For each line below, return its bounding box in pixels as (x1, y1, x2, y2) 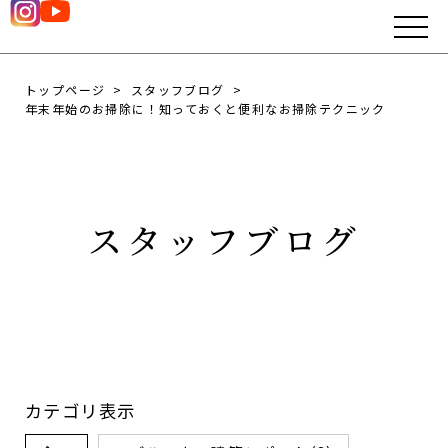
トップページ (25, 81, 106, 98)
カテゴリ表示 (25, 398, 136, 423)
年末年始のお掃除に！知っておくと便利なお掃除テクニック (25, 100, 386, 117)
